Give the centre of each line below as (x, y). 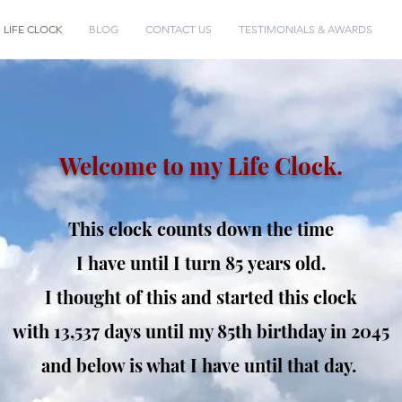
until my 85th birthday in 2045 (267, 331)
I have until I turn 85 (160, 262)
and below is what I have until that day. (201, 365)
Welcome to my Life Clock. (201, 166)
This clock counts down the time (201, 228)
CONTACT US (179, 29)
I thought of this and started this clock (201, 297)
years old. (284, 262)
